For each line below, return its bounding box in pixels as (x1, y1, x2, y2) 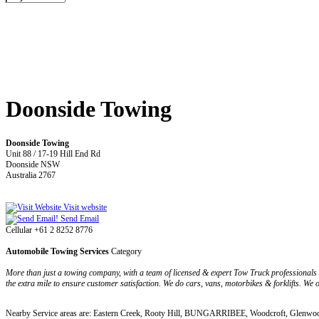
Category (109, 246, 142, 256)
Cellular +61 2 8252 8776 (6, 224, 93, 235)
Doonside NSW (6, 159, 60, 169)
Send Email (58, 213, 99, 224)
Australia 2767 (6, 169, 56, 180)
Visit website (61, 202, 107, 212)
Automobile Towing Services (6, 246, 109, 256)
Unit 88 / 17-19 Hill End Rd (6, 148, 100, 159)
